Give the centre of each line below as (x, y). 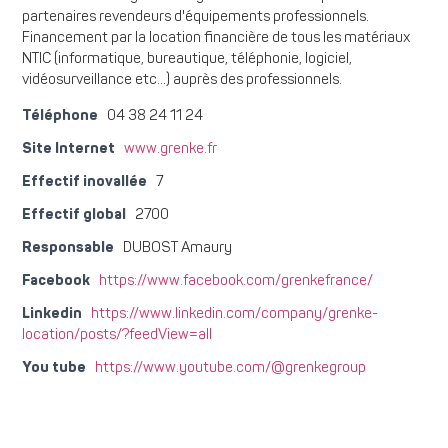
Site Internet (68, 148)
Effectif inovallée (84, 181)
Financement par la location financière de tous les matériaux (216, 39)
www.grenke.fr (170, 149)
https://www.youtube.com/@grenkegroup (230, 368)
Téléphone (60, 115)
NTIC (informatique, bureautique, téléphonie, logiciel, (187, 60)
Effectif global (74, 214)
